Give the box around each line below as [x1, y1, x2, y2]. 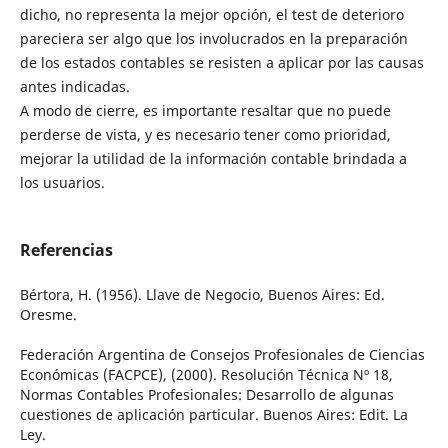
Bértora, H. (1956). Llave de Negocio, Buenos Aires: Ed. [19, 285, 385, 305]
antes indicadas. [19, 77, 130, 97]
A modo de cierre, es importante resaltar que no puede [19, 101, 391, 121]
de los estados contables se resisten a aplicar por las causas [19, 53, 424, 73]
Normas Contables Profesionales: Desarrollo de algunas [19, 385, 394, 405]
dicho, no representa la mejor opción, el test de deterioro [19, 5, 404, 25]
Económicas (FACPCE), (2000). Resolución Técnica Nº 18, [19, 365, 393, 385]
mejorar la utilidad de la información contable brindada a [19, 149, 407, 169]
